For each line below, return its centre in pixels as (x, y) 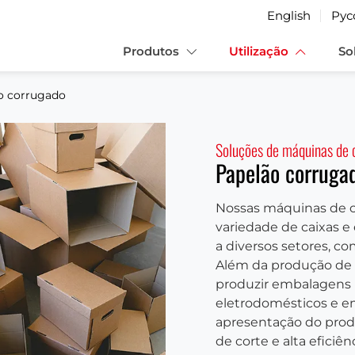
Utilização (259, 51)
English (289, 15)
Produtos (151, 51)
